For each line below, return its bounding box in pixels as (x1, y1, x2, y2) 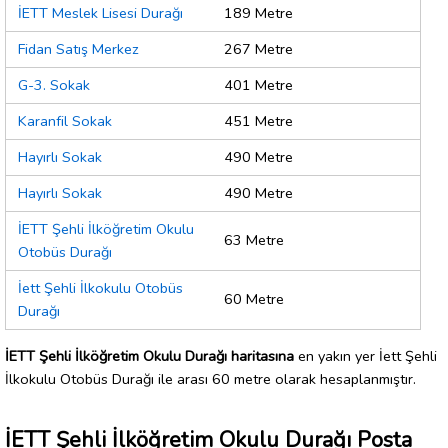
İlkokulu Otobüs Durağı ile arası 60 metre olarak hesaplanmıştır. (5, 368, 416, 389)
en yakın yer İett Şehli (294, 345, 437, 366)
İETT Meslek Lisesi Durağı (18, 3, 183, 24)
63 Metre (224, 230, 284, 251)
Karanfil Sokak (18, 111, 112, 132)
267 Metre (224, 39, 293, 60)
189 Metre (224, 3, 293, 24)
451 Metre (224, 111, 293, 132)
